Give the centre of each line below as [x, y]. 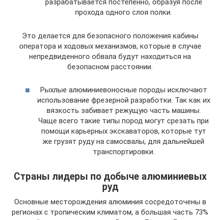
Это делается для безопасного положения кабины [110, 36]
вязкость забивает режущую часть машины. [124, 110]
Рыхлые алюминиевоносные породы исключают [124, 90]
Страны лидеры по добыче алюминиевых [110, 176]
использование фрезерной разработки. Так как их [124, 100]
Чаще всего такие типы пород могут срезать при [124, 121]
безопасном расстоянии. [110, 67]
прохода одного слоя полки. [124, 12]
